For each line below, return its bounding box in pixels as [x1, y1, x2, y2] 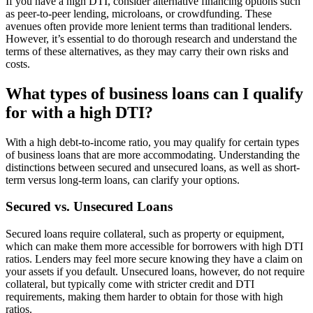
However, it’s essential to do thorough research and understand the [6, 32, 297, 45]
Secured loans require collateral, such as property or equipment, [6, 228, 284, 240]
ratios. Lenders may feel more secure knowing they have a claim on [6, 253, 303, 265]
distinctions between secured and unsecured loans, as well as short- [6, 161, 300, 173]
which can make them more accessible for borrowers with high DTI [6, 240, 303, 253]
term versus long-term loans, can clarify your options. [6, 173, 240, 186]
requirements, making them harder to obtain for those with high [6, 291, 283, 303]
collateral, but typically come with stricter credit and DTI [6, 278, 254, 291]
